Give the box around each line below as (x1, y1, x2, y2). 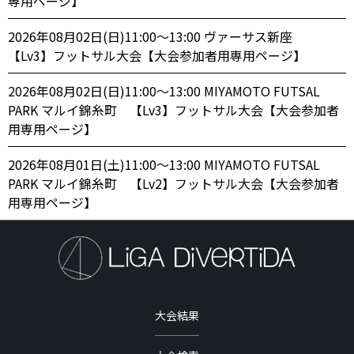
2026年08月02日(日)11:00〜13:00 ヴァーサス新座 (8, 27, 305, 47)
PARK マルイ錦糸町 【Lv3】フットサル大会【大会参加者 (8, 100, 339, 120)
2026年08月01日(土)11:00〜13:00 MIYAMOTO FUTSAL (8, 155, 320, 175)
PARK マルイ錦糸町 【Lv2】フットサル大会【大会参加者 (8, 174, 339, 194)
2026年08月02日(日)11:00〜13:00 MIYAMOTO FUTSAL (8, 81, 320, 101)
